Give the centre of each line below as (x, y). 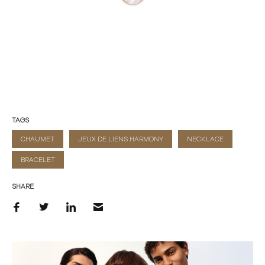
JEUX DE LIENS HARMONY (121, 139)
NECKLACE (205, 139)
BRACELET (38, 160)
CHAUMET (38, 139)
